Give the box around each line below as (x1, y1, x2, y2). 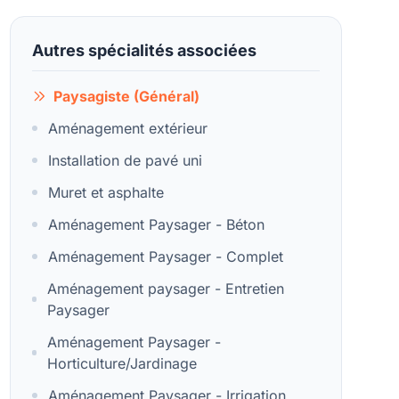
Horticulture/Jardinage (46, 354, 197, 372)
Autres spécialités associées (31, 41, 256, 60)
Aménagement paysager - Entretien (47, 280, 285, 297)
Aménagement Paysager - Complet (47, 248, 283, 265)
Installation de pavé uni (47, 151, 202, 169)
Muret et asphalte (47, 183, 164, 201)
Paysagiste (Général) (53, 87, 199, 105)
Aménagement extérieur (47, 119, 208, 137)
